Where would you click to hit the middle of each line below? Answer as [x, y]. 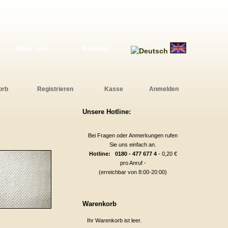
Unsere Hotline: [107, 112]
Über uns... [35, 48]
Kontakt [96, 48]
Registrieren [55, 89]
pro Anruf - [133, 163]
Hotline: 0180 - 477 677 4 [123, 154]
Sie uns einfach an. [133, 145]
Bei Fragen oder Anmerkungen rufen [133, 135]
